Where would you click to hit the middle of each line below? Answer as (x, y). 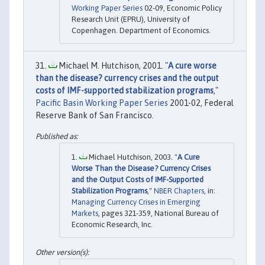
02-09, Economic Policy (182, 8)
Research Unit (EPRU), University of (131, 19)
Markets (85, 213)
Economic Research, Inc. (112, 224)
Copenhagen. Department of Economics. (141, 30)
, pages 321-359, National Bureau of (159, 213)
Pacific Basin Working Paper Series (102, 103)
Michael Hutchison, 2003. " (132, 157)
